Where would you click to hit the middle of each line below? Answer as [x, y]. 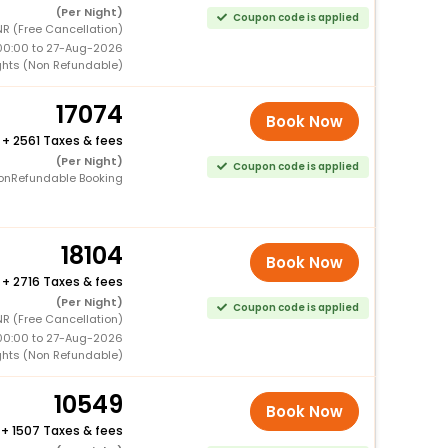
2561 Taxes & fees [67, 140]
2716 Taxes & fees [67, 281]
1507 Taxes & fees [67, 430]
